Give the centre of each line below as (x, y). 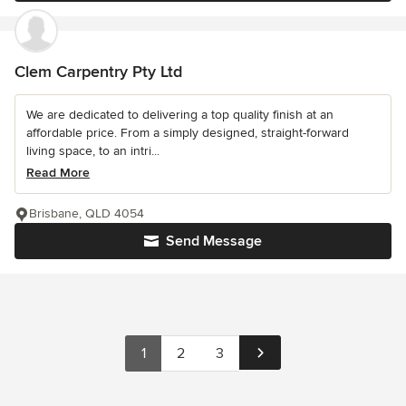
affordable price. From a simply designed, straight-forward (188, 132)
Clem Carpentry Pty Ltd (98, 71)
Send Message (214, 241)
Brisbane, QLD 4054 (87, 213)
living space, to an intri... (93, 150)
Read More (58, 172)
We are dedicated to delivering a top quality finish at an (180, 114)
